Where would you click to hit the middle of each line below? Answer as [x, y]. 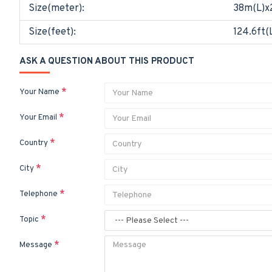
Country [34, 143]
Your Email [38, 118]
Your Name [39, 92]
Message [36, 245]
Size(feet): [52, 32]
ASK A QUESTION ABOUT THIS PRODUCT [107, 62]
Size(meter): [56, 8]
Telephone [39, 194]
